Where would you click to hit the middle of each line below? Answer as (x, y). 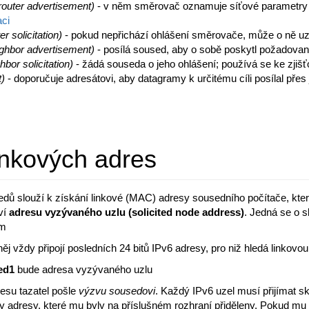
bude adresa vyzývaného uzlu (85, 269)
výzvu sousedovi (117, 291)
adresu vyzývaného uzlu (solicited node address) (127, 212)
